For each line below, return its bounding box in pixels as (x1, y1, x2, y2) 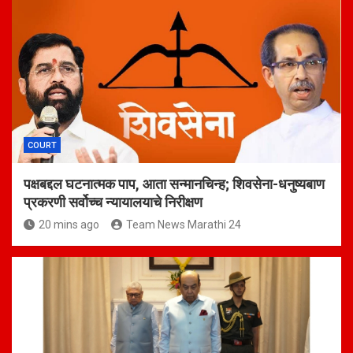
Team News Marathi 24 (126, 218, 241, 232)
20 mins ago (39, 218, 99, 232)
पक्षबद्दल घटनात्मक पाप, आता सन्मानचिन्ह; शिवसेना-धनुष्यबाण (24, 176, 325, 193)
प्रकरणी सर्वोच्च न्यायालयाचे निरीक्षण (24, 194, 203, 211)
